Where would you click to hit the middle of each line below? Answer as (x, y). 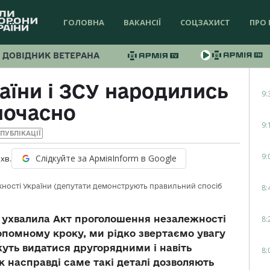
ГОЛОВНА (84, 22)
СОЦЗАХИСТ (205, 22)
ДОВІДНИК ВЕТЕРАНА (51, 55)
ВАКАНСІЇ (142, 22)
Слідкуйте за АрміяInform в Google (106, 159)
